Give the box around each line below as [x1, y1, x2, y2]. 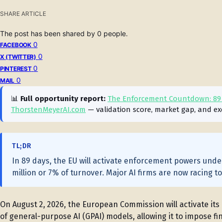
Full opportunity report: [20, 94, 106, 103]
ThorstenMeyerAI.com [11, 105, 86, 114]
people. [104, 29, 128, 38]
